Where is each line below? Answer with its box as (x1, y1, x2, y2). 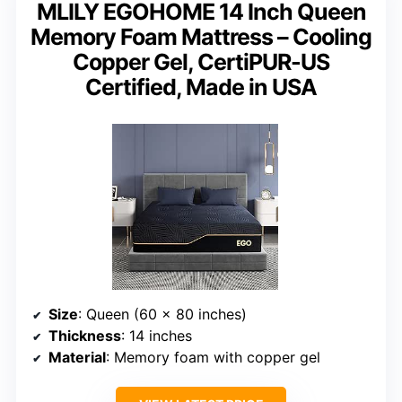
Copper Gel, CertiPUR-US (73, 48, 329, 75)
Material (48, 347, 106, 366)
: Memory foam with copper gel (106, 347, 320, 366)
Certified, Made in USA (85, 73, 317, 100)
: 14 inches (121, 326, 192, 345)
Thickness (48, 326, 121, 345)
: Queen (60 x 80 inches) (78, 304, 247, 323)
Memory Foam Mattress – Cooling (31, 22, 371, 50)
